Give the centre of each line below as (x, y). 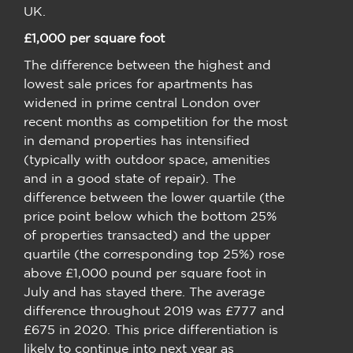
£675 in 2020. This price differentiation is (151, 329)
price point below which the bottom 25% (150, 216)
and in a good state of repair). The (130, 178)
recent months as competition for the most (156, 121)
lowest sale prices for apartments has (138, 83)
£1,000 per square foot (96, 37)
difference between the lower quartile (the (154, 197)
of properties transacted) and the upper (147, 234)
